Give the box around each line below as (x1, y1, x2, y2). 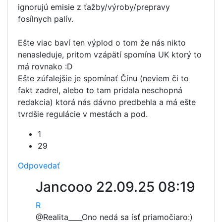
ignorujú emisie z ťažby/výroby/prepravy (18, 2, 170, 12)
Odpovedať (18, 161, 60, 170)
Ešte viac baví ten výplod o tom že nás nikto (18, 38, 186, 48)
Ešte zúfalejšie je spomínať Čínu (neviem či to (18, 73, 189, 83)
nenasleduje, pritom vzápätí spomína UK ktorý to (18, 50, 202, 59)
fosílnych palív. (18, 14, 73, 24)
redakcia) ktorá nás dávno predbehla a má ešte (18, 97, 196, 107)
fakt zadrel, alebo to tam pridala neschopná (18, 85, 182, 95)
